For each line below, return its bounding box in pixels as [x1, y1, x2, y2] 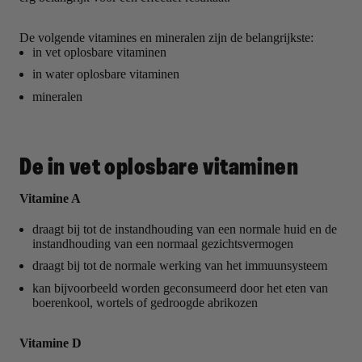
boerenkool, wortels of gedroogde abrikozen [32, 296, 258, 310]
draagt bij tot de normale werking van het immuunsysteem [32, 259, 327, 273]
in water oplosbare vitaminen [32, 67, 179, 82]
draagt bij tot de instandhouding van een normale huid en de [32, 221, 337, 236]
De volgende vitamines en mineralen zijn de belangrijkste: [19, 30, 314, 44]
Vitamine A [19, 191, 81, 205]
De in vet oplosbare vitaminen [19, 150, 299, 181]
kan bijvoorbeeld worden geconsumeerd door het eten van [32, 281, 328, 296]
